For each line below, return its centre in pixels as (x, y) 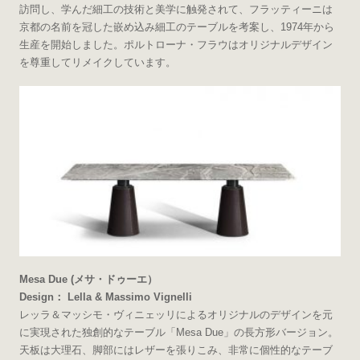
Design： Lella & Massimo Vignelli (105, 297)
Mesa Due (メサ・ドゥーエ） (88, 279)
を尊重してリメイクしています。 (97, 62)
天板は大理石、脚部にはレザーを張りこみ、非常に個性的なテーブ (176, 350)
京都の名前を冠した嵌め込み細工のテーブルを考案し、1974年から (176, 27)
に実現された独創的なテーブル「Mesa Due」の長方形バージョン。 (178, 332)
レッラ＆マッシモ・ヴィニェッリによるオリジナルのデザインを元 (176, 314)
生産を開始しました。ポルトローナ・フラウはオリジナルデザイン (176, 44)
